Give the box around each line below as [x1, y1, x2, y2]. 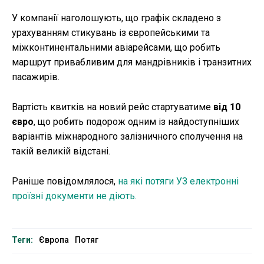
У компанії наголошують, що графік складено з [12, 12, 221, 24]
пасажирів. [12, 71, 60, 83]
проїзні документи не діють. [12, 190, 137, 202]
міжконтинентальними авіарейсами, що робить [12, 42, 220, 54]
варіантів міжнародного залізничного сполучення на [12, 131, 243, 143]
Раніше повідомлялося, [12, 176, 118, 187]
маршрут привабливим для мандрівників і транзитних [12, 57, 252, 68]
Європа [39, 235, 69, 245]
